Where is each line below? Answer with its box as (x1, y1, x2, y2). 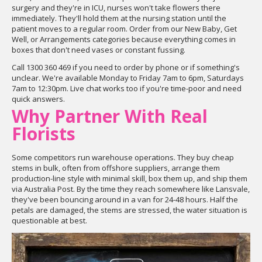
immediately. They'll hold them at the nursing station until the (12, 13, 226, 23)
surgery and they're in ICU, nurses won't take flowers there (12, 2, 220, 13)
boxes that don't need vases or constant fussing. (12, 44, 185, 55)
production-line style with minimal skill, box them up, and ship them (12, 173, 247, 184)
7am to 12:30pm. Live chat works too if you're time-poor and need (12, 83, 242, 94)
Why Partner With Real (12, 104, 208, 128)
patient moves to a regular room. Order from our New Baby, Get (12, 23, 237, 34)
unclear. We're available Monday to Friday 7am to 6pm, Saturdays (12, 73, 244, 83)
